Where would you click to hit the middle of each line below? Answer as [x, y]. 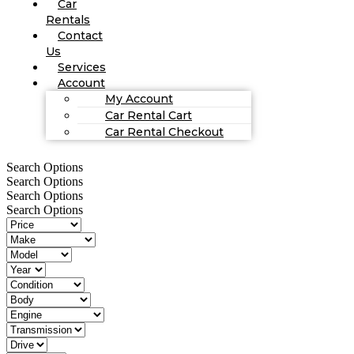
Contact [80, 35]
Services [82, 67]
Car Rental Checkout [164, 132]
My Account [139, 98]
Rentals [68, 19]
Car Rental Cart [149, 115]
